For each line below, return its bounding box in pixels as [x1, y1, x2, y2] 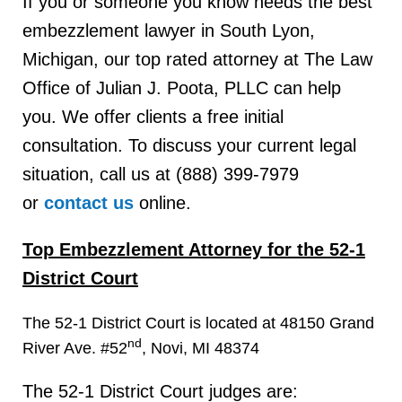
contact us [44, 193, 134, 213]
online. [134, 193, 191, 213]
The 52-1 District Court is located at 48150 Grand [22, 314, 374, 332]
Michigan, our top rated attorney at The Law [22, 49, 372, 69]
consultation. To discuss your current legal [22, 135, 356, 155]
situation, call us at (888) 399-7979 [22, 164, 299, 184]
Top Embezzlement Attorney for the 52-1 [22, 240, 365, 259]
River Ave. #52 [22, 339, 127, 357]
